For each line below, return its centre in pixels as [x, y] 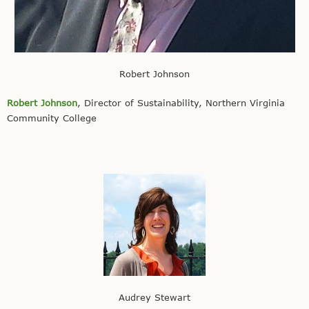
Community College [52, 118]
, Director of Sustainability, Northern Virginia [181, 103]
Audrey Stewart [154, 297]
